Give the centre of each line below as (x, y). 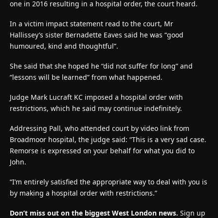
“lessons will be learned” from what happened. (86, 77)
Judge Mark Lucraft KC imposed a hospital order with (96, 97)
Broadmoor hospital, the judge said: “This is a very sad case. (108, 139)
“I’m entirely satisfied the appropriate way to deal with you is (109, 182)
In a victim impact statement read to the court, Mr (91, 23)
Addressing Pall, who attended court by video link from (100, 128)
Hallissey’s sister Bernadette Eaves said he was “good (97, 35)
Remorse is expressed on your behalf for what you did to (102, 150)
